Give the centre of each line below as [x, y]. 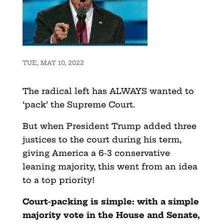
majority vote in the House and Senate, [111, 215]
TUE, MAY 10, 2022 [53, 62]
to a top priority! [58, 180]
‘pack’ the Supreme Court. [78, 104]
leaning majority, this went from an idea [110, 166]
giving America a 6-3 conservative [96, 153]
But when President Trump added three [109, 126]
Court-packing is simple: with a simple [110, 201]
